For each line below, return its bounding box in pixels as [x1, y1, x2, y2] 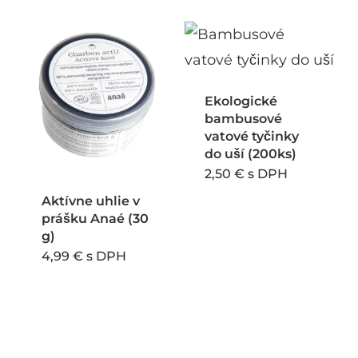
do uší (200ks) [205, 146, 297, 161]
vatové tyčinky [205, 129, 300, 144]
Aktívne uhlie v [41, 193, 140, 209]
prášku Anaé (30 [41, 211, 149, 227]
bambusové [205, 111, 283, 126]
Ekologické [205, 93, 278, 109]
